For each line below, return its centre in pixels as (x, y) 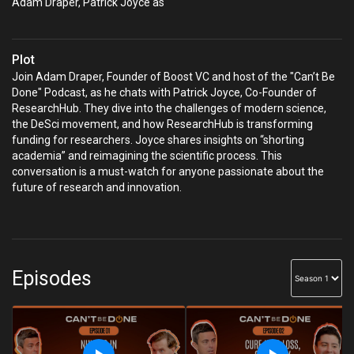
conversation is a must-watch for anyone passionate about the (168, 172)
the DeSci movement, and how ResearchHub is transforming (162, 124)
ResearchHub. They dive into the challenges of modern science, (169, 109)
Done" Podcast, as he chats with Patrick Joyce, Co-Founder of (164, 93)
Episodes (52, 278)
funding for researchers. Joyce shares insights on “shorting (158, 140)
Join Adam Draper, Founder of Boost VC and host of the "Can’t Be (173, 77)
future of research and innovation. (97, 188)
